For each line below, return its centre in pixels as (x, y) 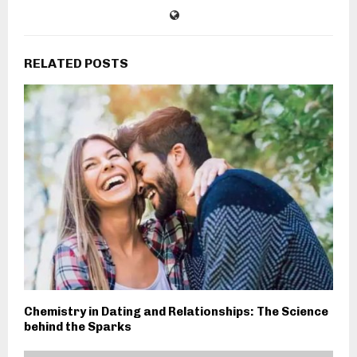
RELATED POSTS (76, 63)
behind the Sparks (78, 327)
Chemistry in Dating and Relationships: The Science (176, 312)
